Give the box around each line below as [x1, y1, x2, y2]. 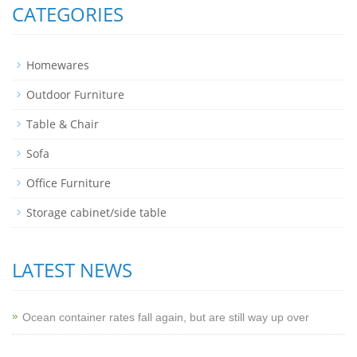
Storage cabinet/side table [26, 205, 167, 220]
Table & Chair [26, 116, 99, 131]
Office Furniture [26, 175, 111, 190]
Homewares [26, 57, 89, 73]
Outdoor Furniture [26, 87, 124, 102]
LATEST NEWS [12, 257, 132, 283]
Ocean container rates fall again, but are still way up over [22, 311, 309, 324]
